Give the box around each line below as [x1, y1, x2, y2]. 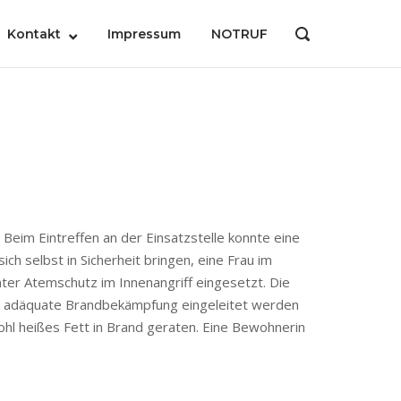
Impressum [107, 26, 181, 42]
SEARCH [294, 42, 344, 58]
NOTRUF [211, 26, 268, 42]
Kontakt [7, 26, 61, 42]
